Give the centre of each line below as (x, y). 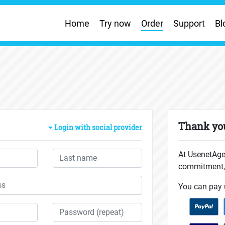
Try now (116, 23)
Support (189, 23)
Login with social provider (97, 128)
